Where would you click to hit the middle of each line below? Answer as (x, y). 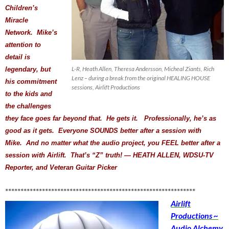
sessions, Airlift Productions (106, 87)
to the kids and (29, 94)
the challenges (28, 106)
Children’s (21, 8)
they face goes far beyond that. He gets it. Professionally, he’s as (111, 118)
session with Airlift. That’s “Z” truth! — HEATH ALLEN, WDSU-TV (109, 155)
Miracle (17, 20)
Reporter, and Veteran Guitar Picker (61, 167)
